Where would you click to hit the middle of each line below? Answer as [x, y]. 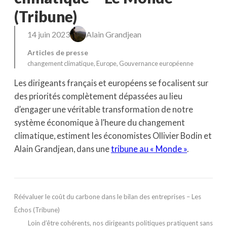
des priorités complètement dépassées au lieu [98, 96]
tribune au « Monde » [149, 149]
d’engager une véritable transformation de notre [104, 109]
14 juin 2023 [49, 34]
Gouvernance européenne [156, 63]
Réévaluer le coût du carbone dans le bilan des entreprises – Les [108, 197]
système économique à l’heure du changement [100, 123]
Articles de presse [58, 52]
